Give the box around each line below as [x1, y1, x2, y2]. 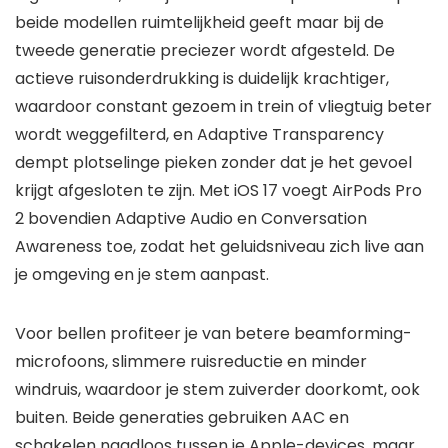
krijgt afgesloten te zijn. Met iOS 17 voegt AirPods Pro [15, 179, 422, 203]
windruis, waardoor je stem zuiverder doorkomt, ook [15, 378, 420, 402]
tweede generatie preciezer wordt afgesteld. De [15, 39, 395, 63]
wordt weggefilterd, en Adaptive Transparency [15, 123, 384, 147]
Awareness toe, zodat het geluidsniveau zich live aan [15, 235, 424, 259]
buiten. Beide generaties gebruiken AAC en [15, 406, 349, 430]
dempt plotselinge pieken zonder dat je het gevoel [15, 151, 412, 175]
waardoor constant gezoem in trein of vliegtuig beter [15, 95, 432, 119]
